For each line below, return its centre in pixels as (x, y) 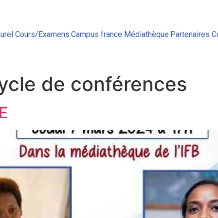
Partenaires (190, 34)
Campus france (97, 34)
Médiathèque (146, 34)
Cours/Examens (42, 34)
